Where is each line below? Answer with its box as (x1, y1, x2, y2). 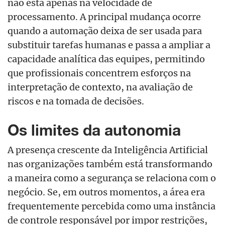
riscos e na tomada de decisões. (8, 95, 144, 107)
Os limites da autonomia (8, 121, 181, 140)
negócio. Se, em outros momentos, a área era (8, 186, 205, 198)
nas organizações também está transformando (8, 158, 212, 170)
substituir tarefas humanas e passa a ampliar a (8, 39, 210, 51)
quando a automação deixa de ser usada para (8, 25, 202, 37)
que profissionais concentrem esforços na (8, 67, 191, 79)
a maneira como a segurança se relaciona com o (8, 172, 216, 184)
